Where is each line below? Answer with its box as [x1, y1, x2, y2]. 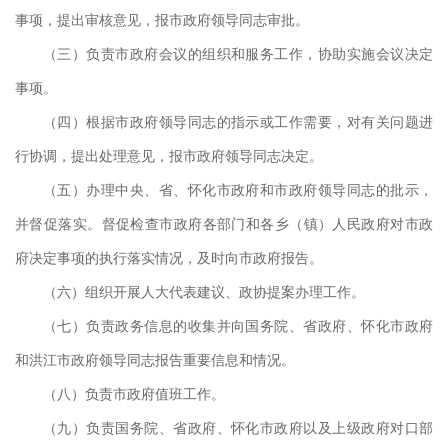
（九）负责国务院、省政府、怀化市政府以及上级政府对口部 [43, 417, 433, 437]
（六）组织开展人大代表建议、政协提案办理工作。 [43, 281, 365, 301]
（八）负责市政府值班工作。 [43, 383, 225, 403]
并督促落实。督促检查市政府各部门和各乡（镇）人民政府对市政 [15, 213, 433, 233]
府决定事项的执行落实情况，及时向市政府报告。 [15, 247, 323, 267]
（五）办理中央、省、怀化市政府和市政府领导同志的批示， [43, 179, 433, 199]
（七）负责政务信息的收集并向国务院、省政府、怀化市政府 [43, 315, 433, 335]
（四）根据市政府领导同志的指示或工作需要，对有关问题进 [43, 111, 433, 131]
